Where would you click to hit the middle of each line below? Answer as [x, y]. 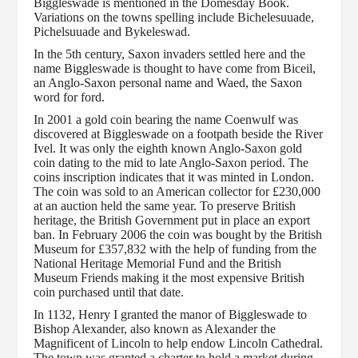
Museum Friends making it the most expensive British [169, 277]
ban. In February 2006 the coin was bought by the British [178, 234]
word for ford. [70, 97]
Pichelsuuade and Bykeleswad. [112, 31]
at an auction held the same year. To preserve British [165, 205]
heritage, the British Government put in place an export [172, 220]
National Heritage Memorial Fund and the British [158, 263]
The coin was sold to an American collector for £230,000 [177, 191]
